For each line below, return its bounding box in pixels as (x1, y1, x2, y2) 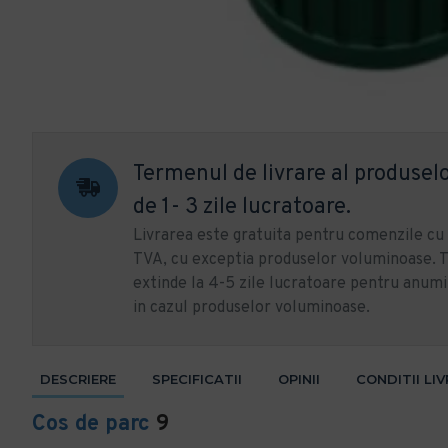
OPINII (278, 371, 320, 387)
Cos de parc (32, 411, 150, 438)
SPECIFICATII (152, 371, 242, 387)
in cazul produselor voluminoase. (133, 298, 370, 318)
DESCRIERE (40, 371, 116, 387)
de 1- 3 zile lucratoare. (133, 194, 351, 221)
